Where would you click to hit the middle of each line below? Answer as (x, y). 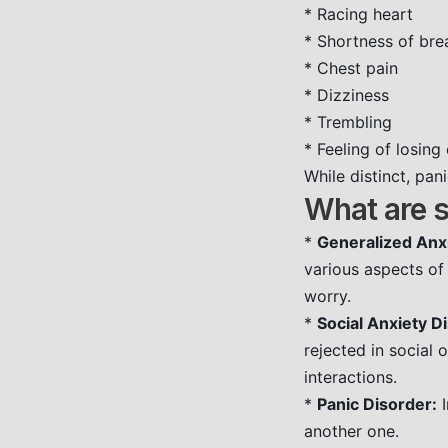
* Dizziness (346, 95)
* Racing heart (358, 14)
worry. (327, 296)
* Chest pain (351, 68)
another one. (351, 431)
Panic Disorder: (377, 404)
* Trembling (348, 122)
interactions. (350, 377)
